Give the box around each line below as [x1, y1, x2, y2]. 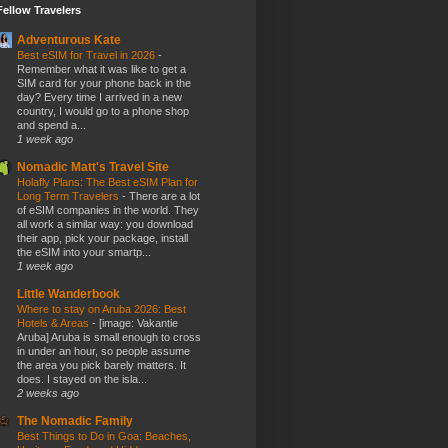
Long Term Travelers [17, 190, 122, 203]
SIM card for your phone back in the [17, 77, 191, 90]
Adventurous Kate [17, 33, 121, 48]
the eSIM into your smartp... [17, 246, 151, 259]
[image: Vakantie [99, 317, 178, 330]
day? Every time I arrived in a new [17, 91, 182, 104]
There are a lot [129, 190, 200, 203]
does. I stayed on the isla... [17, 373, 147, 386]
